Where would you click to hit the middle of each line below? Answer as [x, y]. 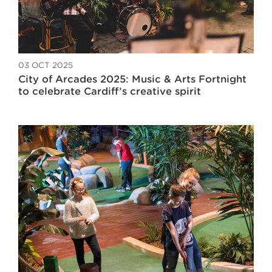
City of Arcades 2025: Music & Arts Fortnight [132, 80]
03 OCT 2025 [46, 66]
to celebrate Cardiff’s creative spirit [110, 92]
